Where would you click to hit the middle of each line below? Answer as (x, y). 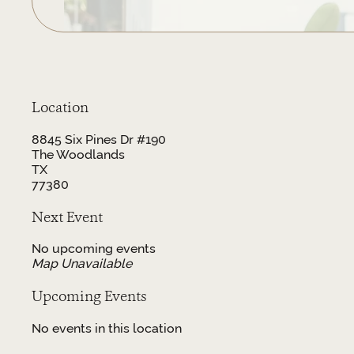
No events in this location (106, 328)
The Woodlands (78, 155)
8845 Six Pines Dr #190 (98, 140)
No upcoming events (93, 249)
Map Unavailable (81, 264)
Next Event (67, 217)
